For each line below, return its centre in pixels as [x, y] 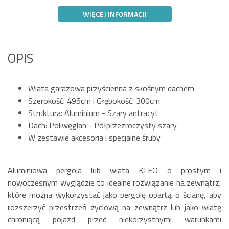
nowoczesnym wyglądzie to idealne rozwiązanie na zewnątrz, [114, 183]
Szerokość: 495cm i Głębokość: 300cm [94, 101]
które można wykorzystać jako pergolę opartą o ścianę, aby [114, 195]
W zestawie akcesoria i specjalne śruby [94, 138]
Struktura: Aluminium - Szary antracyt [93, 113]
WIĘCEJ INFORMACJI [114, 14]
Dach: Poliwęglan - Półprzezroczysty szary [102, 125]
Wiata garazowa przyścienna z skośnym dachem [111, 89]
